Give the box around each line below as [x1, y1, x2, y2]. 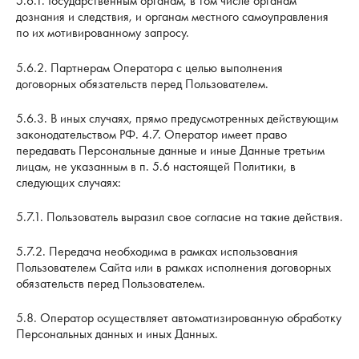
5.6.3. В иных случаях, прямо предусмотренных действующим [16, 109, 338, 127]
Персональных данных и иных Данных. [16, 325, 218, 343]
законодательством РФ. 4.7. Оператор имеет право [16, 125, 287, 143]
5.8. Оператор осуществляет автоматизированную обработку [16, 309, 341, 327]
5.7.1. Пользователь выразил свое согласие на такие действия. [16, 208, 343, 225]
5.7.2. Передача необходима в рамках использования [16, 242, 298, 260]
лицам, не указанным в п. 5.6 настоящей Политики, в [16, 157, 296, 175]
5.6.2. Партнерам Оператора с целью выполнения [16, 58, 283, 76]
